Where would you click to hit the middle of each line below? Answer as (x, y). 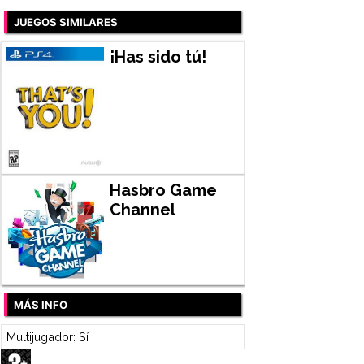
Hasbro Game (163, 191)
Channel (142, 210)
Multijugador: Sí (47, 336)
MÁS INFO (41, 305)
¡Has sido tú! (158, 56)
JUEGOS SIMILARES (66, 22)
